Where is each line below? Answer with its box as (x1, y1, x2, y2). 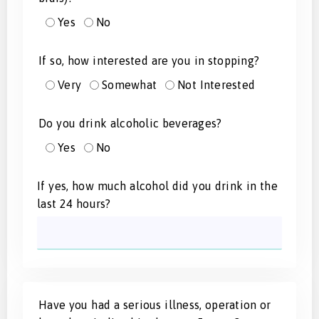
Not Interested (177, 78, 255, 92)
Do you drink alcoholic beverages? (38, 117, 222, 130)
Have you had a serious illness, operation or (38, 298, 271, 311)
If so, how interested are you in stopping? (38, 54, 259, 68)
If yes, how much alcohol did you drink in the (37, 179, 278, 193)
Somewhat (102, 78, 157, 92)
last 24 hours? (37, 197, 111, 211)
